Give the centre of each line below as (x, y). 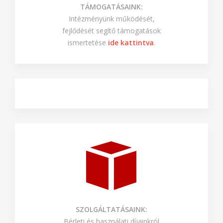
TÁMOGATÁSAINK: (111, 36)
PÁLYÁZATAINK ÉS (111, 24)
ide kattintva (131, 72)
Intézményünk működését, (111, 48)
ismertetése (88, 72)
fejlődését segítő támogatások (111, 60)
